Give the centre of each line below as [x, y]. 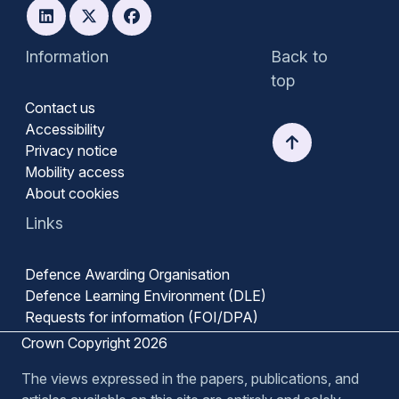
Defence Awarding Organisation [127, 275]
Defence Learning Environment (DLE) [146, 296]
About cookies [72, 194]
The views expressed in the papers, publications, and [190, 379]
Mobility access [75, 172]
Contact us [60, 108]
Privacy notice [71, 151]
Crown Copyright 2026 [94, 343]
